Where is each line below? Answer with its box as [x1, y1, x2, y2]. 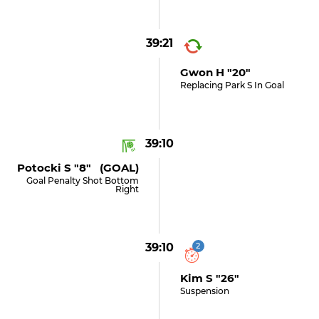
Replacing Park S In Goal [179, 80, 284, 90]
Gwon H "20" [179, 66, 251, 79]
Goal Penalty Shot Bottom [26, 175, 140, 186]
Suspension [179, 286, 229, 296]
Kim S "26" [179, 271, 239, 285]
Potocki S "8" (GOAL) [17, 161, 140, 174]
